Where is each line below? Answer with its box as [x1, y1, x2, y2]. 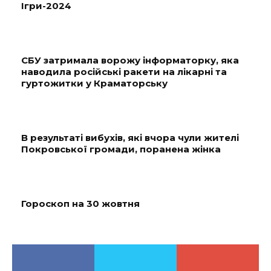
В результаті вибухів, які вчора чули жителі [21, 131, 239, 143]
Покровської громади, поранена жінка [21, 143, 221, 155]
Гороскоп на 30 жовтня [21, 197, 140, 209]
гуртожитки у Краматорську [21, 77, 168, 89]
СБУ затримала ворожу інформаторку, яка [21, 54, 239, 66]
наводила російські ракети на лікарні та [21, 65, 227, 77]
